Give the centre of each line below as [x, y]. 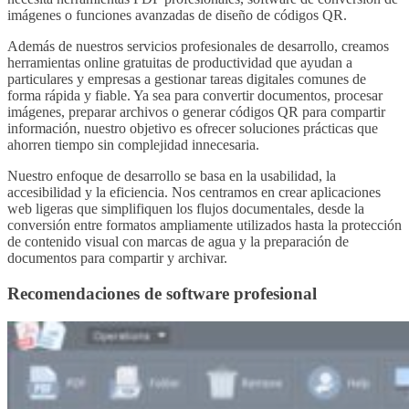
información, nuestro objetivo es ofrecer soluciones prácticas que [193, 129]
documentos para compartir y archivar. [117, 258]
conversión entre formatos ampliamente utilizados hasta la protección [204, 225]
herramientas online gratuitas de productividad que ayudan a [180, 63]
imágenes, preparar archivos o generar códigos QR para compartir [196, 112]
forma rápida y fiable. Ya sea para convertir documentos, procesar [195, 96]
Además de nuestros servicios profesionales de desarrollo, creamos [198, 47]
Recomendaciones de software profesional [162, 293]
